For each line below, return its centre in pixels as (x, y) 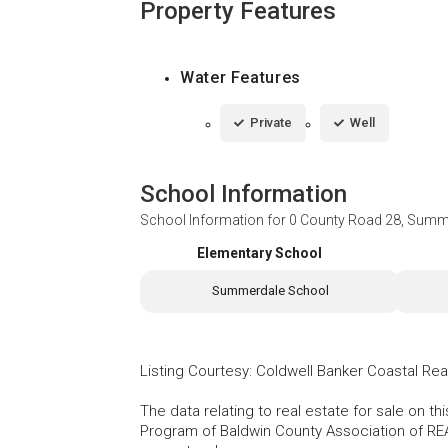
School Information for (214, 220)
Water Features (240, 78)
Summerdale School (270, 291)
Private (271, 123)
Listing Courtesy (194, 370)
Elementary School (259, 253)
